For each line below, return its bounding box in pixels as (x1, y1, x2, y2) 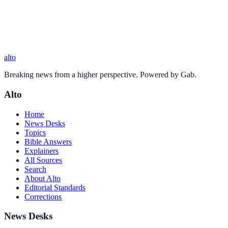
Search (24, 164, 46, 174)
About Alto (24, 174, 61, 183)
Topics (24, 128, 46, 137)
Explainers (24, 146, 59, 155)
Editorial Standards (24, 183, 85, 192)
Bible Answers (24, 137, 72, 146)
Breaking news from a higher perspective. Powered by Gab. (4, 70, 196, 79)
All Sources (24, 155, 62, 164)
